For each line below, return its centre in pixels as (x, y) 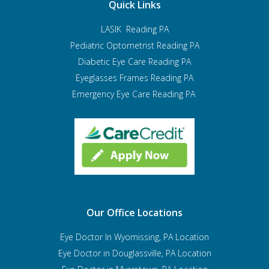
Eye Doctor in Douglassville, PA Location (134, 253)
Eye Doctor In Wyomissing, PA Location (134, 237)
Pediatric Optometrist (113, 45)
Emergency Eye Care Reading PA (134, 94)
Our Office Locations (134, 212)
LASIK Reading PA (134, 29)
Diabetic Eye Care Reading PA (134, 61)
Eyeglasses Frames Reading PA (134, 77)
